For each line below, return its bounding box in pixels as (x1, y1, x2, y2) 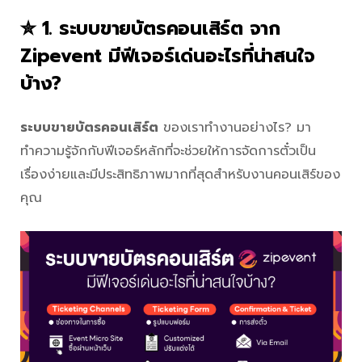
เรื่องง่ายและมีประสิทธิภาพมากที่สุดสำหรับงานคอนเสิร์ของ (20, 165, 340, 185)
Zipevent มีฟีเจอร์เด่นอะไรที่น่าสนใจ (20, 42, 315, 71)
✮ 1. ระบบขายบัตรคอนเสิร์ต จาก (20, 15, 281, 44)
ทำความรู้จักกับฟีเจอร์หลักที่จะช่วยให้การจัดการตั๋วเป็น (20, 141, 316, 162)
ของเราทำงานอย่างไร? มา (158, 118, 311, 138)
